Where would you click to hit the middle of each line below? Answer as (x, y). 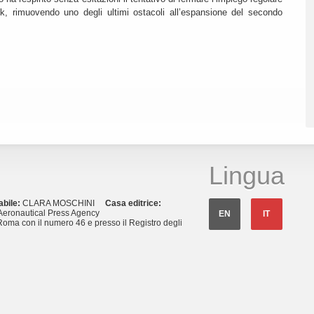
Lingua (246, 176)
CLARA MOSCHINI (64, 204)
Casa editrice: (133, 204)
